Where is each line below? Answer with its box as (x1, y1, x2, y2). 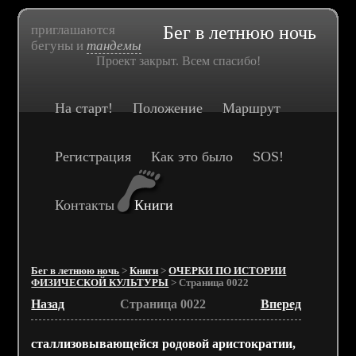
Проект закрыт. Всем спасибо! (95, 54, 261, 68)
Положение (133, 100, 203, 116)
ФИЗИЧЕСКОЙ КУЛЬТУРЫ (31, 277, 169, 288)
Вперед (260, 297, 301, 311)
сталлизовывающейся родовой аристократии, (31, 337, 296, 350)
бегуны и (31, 38, 87, 53)
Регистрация (55, 149, 132, 164)
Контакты (55, 197, 115, 213)
